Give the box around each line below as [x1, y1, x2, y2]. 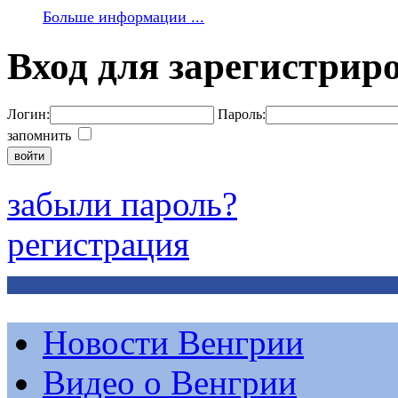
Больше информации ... [43, 8, 204, 26]
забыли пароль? [7, 184, 237, 223]
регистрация [7, 224, 189, 263]
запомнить [7, 127, 75, 143]
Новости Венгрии [43, 322, 304, 362]
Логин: [7, 106, 50, 122]
